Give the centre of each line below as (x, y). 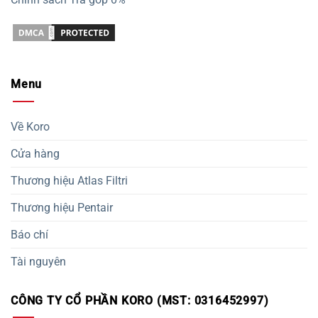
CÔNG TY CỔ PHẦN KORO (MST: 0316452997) (140, 300)
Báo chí (29, 234)
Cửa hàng (35, 153)
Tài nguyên (38, 261)
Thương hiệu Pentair (62, 207)
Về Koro (30, 126)
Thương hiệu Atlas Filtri (69, 180)
